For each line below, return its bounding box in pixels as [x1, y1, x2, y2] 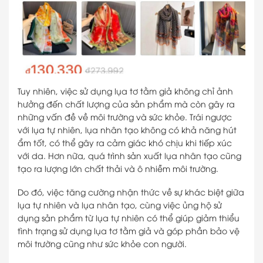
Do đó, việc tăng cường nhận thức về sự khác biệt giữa [18, 186, 244, 197]
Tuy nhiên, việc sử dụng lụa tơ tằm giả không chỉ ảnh [18, 85, 233, 96]
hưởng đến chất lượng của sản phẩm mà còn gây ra [18, 97, 235, 109]
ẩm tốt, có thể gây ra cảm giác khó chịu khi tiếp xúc [18, 136, 232, 148]
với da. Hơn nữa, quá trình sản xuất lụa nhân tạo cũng [18, 149, 241, 161]
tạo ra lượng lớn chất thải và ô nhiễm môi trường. [18, 162, 218, 174]
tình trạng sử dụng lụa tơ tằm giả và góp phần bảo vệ [18, 224, 240, 236]
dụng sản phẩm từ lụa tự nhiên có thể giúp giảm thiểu [18, 211, 240, 223]
